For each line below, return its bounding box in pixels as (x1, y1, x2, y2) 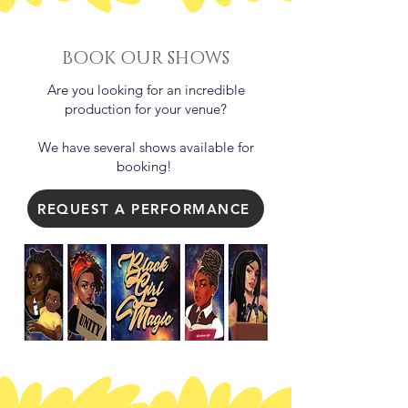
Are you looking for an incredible (46, 81, 245, 98)
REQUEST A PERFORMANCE (37, 199, 250, 218)
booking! (116, 158, 176, 175)
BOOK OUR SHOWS (62, 46, 229, 70)
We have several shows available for (37, 138, 254, 156)
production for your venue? (65, 100, 227, 117)
